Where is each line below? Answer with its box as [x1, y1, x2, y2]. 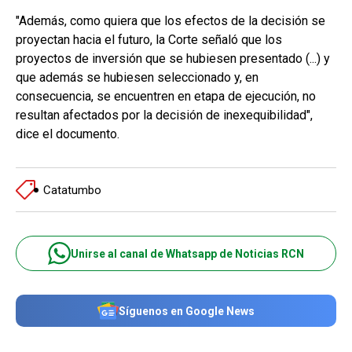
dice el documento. [16, 126, 119, 142]
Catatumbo [43, 182, 101, 197]
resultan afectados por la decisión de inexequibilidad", [16, 108, 313, 123]
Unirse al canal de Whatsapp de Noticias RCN [71, 247, 304, 260]
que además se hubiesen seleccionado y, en [16, 70, 258, 86]
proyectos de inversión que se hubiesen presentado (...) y [16, 51, 330, 67]
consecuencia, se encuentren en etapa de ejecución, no [16, 89, 316, 104]
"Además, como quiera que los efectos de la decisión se [16, 13, 325, 29]
